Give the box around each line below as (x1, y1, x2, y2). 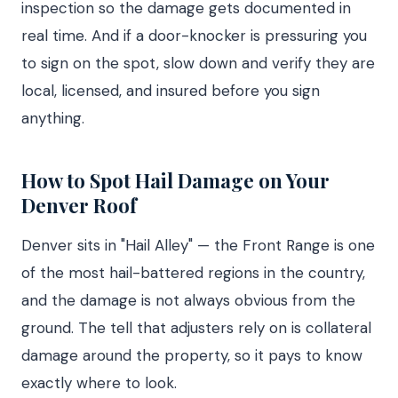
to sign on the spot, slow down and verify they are (21, 53, 375, 73)
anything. (21, 108, 84, 128)
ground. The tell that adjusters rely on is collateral (21, 318, 371, 338)
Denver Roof (21, 192, 137, 219)
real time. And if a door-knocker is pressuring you (21, 26, 367, 45)
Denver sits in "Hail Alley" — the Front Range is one (21, 235, 375, 255)
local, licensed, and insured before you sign (21, 81, 320, 100)
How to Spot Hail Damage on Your (21, 167, 330, 194)
